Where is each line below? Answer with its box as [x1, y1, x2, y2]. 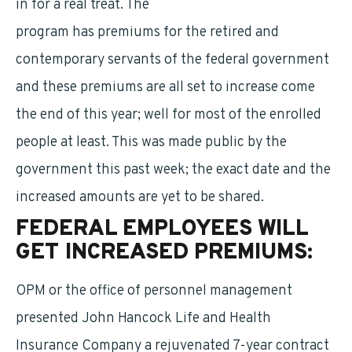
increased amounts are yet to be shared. [16, 189, 264, 207]
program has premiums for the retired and [16, 24, 279, 42]
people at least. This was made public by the [16, 134, 287, 152]
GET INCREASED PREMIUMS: [16, 239, 313, 267]
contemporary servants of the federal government [16, 51, 329, 69]
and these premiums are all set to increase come [16, 79, 315, 97]
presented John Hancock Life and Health [16, 310, 271, 328]
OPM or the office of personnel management [16, 282, 292, 300]
